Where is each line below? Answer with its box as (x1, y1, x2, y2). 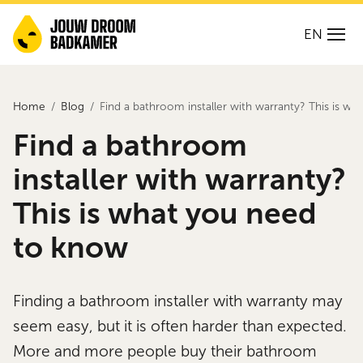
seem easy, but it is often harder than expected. (13, 318, 348, 335)
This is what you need (13, 196, 318, 230)
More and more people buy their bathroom (13, 343, 318, 361)
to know (13, 230, 129, 264)
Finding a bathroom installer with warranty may (13, 293, 344, 310)
